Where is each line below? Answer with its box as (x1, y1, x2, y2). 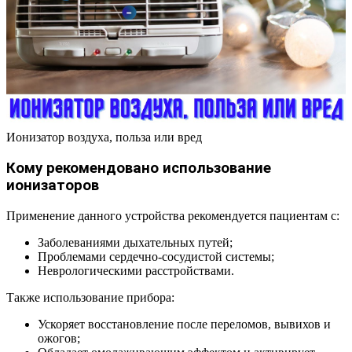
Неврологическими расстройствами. (38, 263, 234, 277)
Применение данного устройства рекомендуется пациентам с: (6, 208, 339, 222)
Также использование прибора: (6, 290, 174, 304)
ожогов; (38, 331, 80, 345)
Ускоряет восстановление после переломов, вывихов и (38, 317, 331, 331)
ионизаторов (6, 177, 99, 195)
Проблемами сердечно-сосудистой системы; (38, 249, 274, 263)
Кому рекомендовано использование (6, 159, 271, 178)
